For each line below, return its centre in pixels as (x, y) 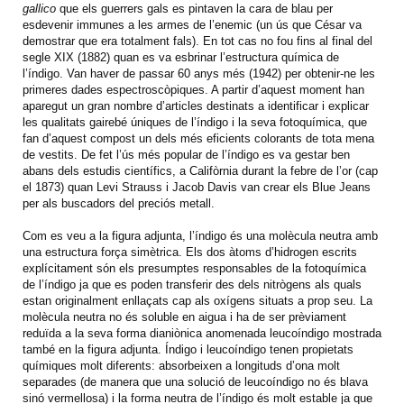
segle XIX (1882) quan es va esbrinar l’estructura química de (181, 58)
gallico (39, 9)
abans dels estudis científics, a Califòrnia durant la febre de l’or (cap (200, 171)
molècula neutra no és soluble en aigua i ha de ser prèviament (184, 317)
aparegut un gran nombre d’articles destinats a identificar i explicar (196, 106)
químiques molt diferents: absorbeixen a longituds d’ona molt (181, 366)
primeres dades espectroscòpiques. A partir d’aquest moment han (193, 90)
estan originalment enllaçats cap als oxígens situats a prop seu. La (197, 301)
